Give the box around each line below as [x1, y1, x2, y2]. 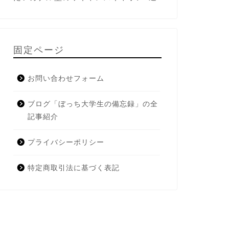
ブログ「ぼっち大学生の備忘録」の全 [27, 100, 158, 108]
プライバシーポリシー [27, 139, 104, 146]
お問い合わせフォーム [27, 75, 104, 82]
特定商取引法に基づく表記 [27, 164, 120, 172]
